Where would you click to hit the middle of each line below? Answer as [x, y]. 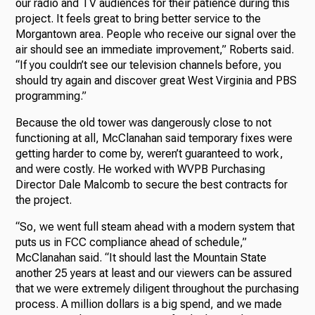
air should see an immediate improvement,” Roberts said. [155, 49]
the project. [44, 200]
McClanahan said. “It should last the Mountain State [141, 257]
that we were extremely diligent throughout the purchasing [157, 288]
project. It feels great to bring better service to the [139, 18]
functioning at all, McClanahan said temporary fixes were [154, 138]
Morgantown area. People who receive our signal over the [156, 34]
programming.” [51, 96]
